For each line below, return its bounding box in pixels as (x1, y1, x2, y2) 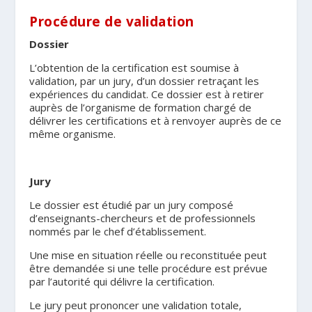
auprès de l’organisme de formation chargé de (29, 100, 252, 115)
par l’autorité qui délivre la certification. (29, 274, 215, 289)
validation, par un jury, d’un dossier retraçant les (29, 74, 260, 88)
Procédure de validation (29, 13, 194, 31)
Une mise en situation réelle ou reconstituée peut (29, 248, 267, 263)
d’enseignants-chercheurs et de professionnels (29, 211, 256, 226)
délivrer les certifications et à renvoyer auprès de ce (29, 114, 282, 128)
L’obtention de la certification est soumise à (29, 61, 240, 75)
